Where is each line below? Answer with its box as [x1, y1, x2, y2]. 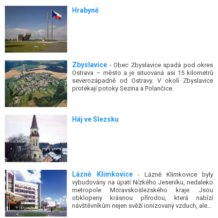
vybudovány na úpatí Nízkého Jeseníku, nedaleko [72, 178, 213, 186]
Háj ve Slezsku [72, 115, 119, 124]
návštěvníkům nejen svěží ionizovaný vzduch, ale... [72, 201, 212, 209]
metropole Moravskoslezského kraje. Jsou [72, 186, 213, 194]
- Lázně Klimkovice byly [132, 170, 214, 178]
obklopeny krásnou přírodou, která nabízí [72, 194, 213, 201]
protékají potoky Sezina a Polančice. [72, 84, 174, 92]
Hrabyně [72, 6, 99, 14]
